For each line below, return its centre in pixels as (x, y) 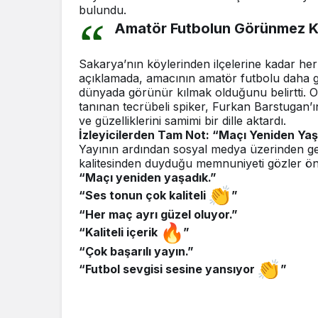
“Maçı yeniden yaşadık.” (148, 178)
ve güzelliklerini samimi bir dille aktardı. (182, 121)
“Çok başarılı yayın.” (136, 252)
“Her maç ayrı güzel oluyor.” (158, 215)
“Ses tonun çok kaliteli (144, 195)
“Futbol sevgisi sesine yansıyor (168, 269)
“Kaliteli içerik (120, 232)
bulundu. (103, 10)
